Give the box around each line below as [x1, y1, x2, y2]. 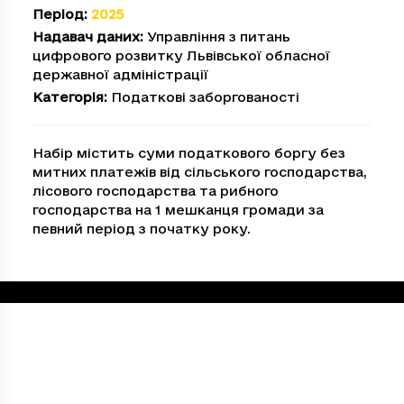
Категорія [32, 89, 104, 105]
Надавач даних [32, 29, 140, 44]
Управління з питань [147, 29, 290, 44]
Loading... [18, 283, 94, 300]
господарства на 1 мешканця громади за [32, 202, 324, 217]
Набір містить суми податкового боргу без [32, 145, 345, 161]
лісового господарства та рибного [32, 183, 279, 198]
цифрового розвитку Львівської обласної [32, 48, 330, 63]
